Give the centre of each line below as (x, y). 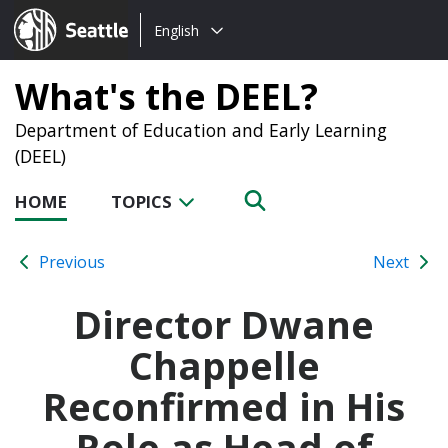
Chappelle (224, 364)
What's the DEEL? (166, 96)
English (176, 30)
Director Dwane (224, 323)
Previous (70, 261)
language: (177, 54)
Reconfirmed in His (224, 405)
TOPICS (143, 201)
